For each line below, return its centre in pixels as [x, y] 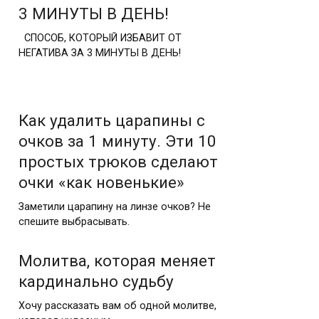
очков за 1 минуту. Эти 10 [117, 141]
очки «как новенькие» [101, 182]
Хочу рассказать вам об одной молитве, [117, 305]
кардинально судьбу [96, 281]
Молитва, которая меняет [117, 260]
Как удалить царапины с [112, 120]
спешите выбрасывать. [74, 221]
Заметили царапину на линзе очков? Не [115, 206]
